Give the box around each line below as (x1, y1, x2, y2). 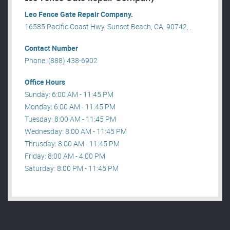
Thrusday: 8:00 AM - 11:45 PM (25, 139, 120, 149)
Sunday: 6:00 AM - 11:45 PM (25, 89, 113, 100)
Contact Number (25, 43, 78, 53)
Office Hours (25, 77, 65, 87)
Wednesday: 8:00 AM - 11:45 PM (25, 126, 127, 137)
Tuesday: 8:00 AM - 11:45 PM (25, 114, 116, 124)
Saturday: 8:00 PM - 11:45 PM (25, 163, 119, 174)
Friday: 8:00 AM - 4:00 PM (25, 151, 105, 161)
